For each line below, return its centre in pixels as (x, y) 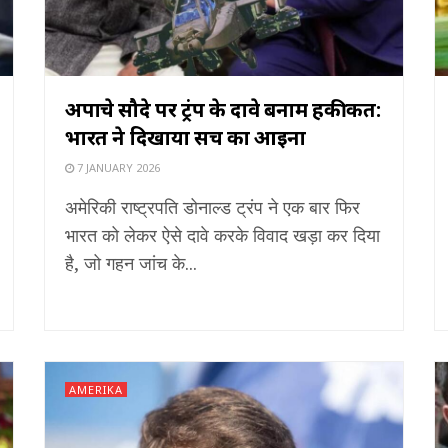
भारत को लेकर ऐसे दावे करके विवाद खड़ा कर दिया (222, 234)
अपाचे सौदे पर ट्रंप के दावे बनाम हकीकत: (223, 109)
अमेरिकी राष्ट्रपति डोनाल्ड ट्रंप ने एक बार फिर (212, 206)
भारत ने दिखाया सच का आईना (185, 137)
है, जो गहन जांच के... (131, 262)
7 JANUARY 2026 (117, 167)
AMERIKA (96, 389)
